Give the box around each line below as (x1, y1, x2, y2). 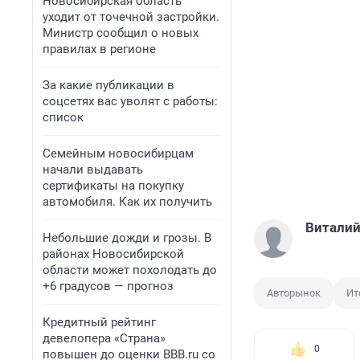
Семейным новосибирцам (43, 146, 194, 161)
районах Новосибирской (43, 247, 184, 261)
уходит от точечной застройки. (43, 10, 219, 24)
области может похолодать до (43, 263, 217, 277)
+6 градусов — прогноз (43, 279, 174, 293)
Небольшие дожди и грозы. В (43, 231, 211, 245)
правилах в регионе (43, 42, 156, 56)
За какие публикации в (43, 78, 174, 92)
